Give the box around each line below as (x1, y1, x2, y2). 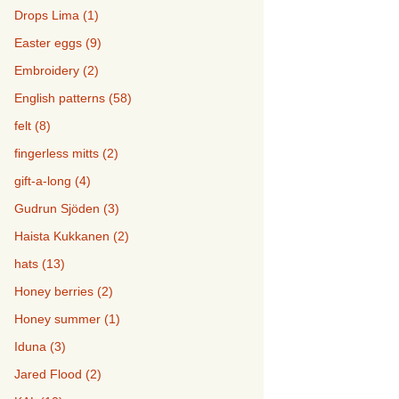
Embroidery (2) (14, 62, 99, 77)
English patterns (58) (14, 90, 132, 105)
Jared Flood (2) (14, 366, 102, 381)
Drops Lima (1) (14, 7, 99, 22)
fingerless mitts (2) (14, 145, 118, 160)
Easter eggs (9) (14, 35, 102, 50)
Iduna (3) (14, 338, 66, 354)
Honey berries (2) (14, 283, 113, 298)
